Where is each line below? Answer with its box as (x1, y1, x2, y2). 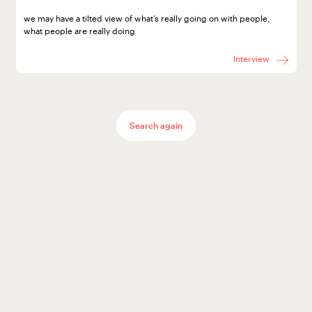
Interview (233, 54, 272, 64)
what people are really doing (23, 25, 135, 36)
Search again (130, 120, 182, 130)
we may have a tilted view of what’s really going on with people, (23, 13, 270, 23)
